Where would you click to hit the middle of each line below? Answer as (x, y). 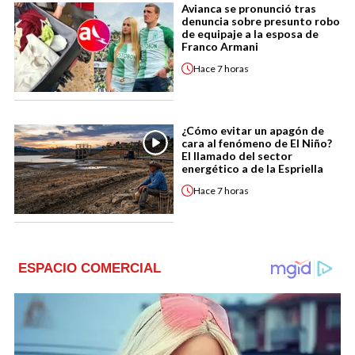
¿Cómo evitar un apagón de (253, 131)
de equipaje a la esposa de (250, 34)
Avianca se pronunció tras (249, 9)
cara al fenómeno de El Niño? (257, 143)
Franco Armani (220, 47)
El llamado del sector (237, 156)
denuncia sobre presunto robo (261, 21)
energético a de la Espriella (252, 169)
